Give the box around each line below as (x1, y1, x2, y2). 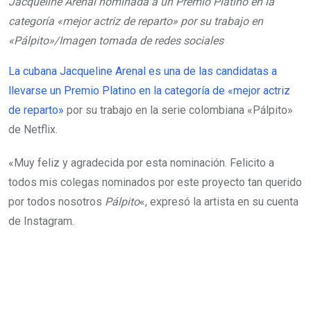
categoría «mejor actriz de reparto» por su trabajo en (8, 15, 263, 28)
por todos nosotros (8, 195, 105, 208)
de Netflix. (8, 123, 58, 136)
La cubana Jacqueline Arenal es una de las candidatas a (8, 65, 277, 78)
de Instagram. (8, 215, 74, 228)
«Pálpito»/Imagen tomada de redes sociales (8, 34, 224, 47)
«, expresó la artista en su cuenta (140, 195, 299, 208)
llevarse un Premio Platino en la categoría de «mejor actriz (8, 84, 290, 97)
